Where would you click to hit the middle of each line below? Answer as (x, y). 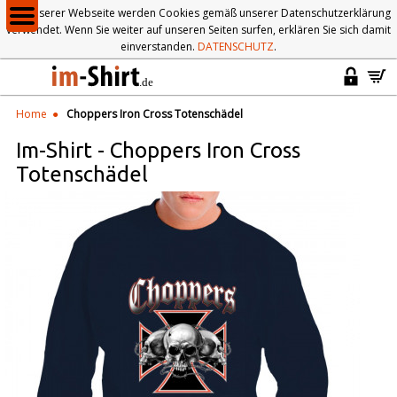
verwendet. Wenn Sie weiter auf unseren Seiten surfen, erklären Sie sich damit (198, 30)
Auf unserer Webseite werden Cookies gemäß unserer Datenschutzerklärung (198, 13)
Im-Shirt (54, 150)
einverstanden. (159, 47)
